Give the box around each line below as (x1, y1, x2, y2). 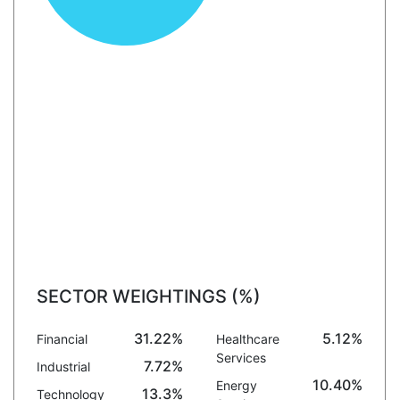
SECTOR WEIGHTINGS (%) (36, 286, 261, 307)
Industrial (36, 359, 90, 374)
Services (215, 350, 266, 365)
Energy (215, 378, 257, 393)
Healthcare (215, 331, 279, 346)
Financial (36, 331, 87, 346)
